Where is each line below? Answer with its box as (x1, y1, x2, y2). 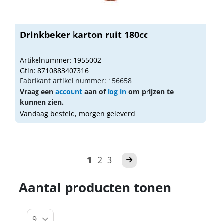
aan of (82, 86, 108, 96)
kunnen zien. (20, 97, 64, 107)
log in (108, 86, 126, 96)
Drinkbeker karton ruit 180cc (20, 28, 148, 40)
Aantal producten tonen (19, 178, 171, 196)
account (55, 86, 82, 96)
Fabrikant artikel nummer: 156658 (20, 75, 132, 85)
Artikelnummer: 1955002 (20, 55, 101, 65)
